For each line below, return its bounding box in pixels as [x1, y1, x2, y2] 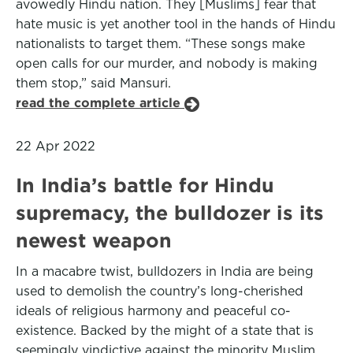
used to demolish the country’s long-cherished [16, 284, 303, 299]
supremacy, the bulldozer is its [16, 202, 324, 224]
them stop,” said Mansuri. [16, 76, 171, 91]
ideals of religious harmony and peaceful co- [16, 303, 291, 318]
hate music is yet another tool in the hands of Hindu [16, 17, 336, 32]
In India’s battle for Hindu [16, 174, 274, 196]
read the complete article [16, 95, 184, 110]
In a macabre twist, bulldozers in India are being [16, 264, 314, 279]
